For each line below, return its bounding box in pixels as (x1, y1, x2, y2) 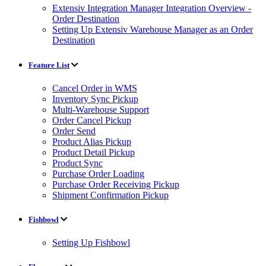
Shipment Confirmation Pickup (52, 189, 169, 200)
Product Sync (52, 157, 103, 168)
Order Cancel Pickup (52, 115, 131, 125)
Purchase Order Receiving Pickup (52, 179, 179, 189)
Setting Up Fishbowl (52, 237, 130, 248)
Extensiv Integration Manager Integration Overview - (52, 3, 251, 14)
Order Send (52, 125, 96, 136)
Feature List (28, 60, 69, 69)
